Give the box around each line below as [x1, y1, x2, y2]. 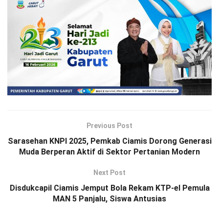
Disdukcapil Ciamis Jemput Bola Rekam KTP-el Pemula [9, 183, 210, 193]
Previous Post [87, 121, 132, 130]
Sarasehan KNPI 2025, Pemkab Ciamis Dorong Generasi [7, 136, 212, 146]
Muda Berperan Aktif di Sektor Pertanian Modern [19, 147, 200, 156]
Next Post [93, 168, 126, 176]
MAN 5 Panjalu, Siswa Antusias [53, 194, 166, 203]
